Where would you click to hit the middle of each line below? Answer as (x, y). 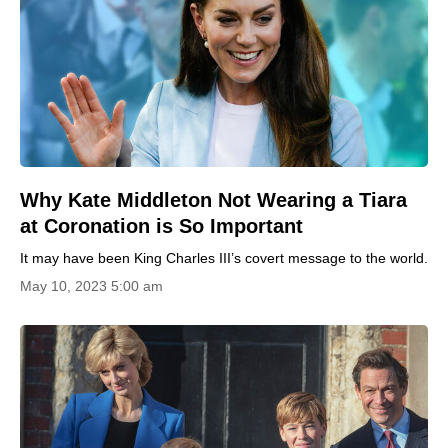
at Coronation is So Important (161, 226)
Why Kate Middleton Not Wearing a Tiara (213, 200)
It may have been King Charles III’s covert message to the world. (224, 258)
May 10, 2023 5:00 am (91, 286)
